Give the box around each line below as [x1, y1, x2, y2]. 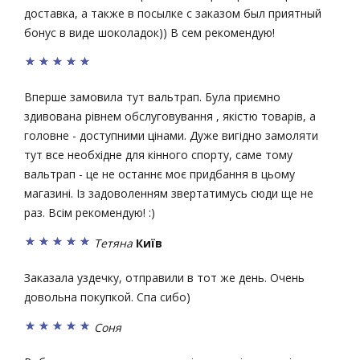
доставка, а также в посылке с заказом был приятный [24, 5, 321, 21]
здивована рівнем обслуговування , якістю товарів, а [24, 108, 316, 125]
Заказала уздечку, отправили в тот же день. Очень [24, 269, 305, 285]
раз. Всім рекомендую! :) [24, 205, 155, 221]
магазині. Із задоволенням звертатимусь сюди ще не [24, 186, 313, 202]
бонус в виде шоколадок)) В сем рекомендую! [24, 24, 275, 40]
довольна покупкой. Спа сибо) [24, 288, 190, 305]
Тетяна [94, 235, 133, 252]
